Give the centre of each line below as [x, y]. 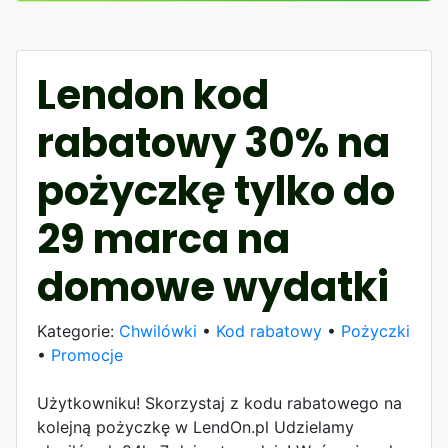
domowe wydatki [213, 287]
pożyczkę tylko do [216, 191]
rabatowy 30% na [213, 143]
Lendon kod [153, 95]
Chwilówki [158, 331]
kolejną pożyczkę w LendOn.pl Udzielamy [195, 427]
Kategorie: [78, 331]
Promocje [87, 355]
